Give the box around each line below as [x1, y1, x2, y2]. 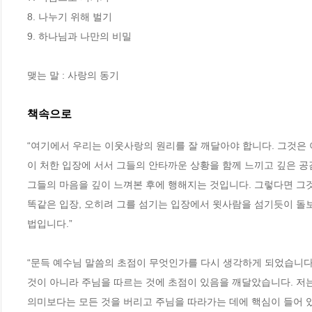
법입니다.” [27, 217, 72, 229]
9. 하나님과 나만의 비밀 [27, 31, 132, 42]
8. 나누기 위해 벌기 [27, 11, 112, 23]
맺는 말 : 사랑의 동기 [27, 70, 119, 81]
